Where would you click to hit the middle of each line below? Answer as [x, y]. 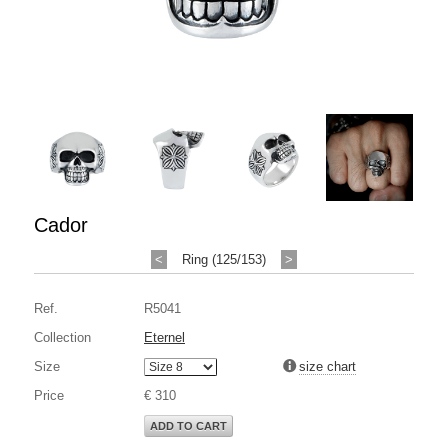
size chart [327, 366]
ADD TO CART [188, 425]
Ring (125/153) [224, 259]
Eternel [164, 337]
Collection [62, 337]
